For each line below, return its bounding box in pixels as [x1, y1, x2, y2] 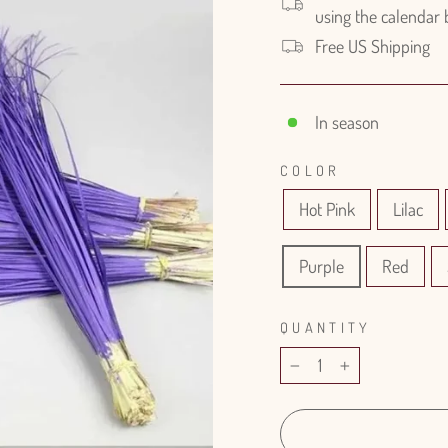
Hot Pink [299, 198, 355, 220]
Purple [299, 255, 344, 277]
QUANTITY [280, 318, 372, 336]
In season [315, 111, 379, 133]
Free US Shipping [315, 35, 430, 57]
